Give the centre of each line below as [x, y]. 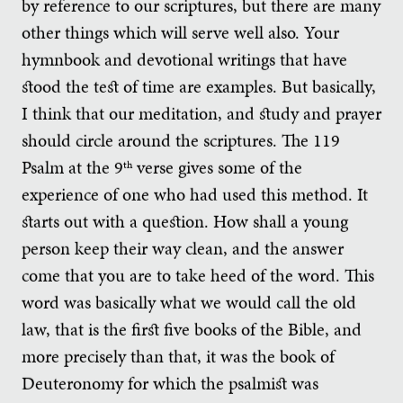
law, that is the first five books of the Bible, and [192, 329]
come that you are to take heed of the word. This [198, 275]
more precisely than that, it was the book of [178, 356]
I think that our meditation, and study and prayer [201, 113]
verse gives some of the [217, 167]
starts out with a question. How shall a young [185, 221]
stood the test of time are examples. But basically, [199, 86]
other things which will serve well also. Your [180, 32]
